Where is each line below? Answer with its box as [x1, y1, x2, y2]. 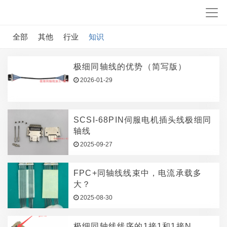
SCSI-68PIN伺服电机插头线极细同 [73, 116, 211, 124]
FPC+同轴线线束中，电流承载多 [73, 169, 202, 177]
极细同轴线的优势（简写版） [73, 62, 187, 71]
